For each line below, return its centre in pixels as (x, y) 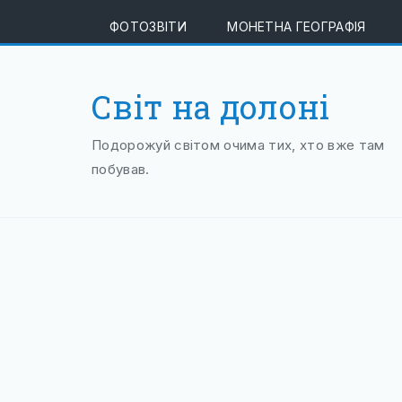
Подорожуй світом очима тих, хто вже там (238, 145)
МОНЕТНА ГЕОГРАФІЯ (297, 26)
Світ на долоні (211, 107)
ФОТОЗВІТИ (148, 26)
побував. (121, 169)
